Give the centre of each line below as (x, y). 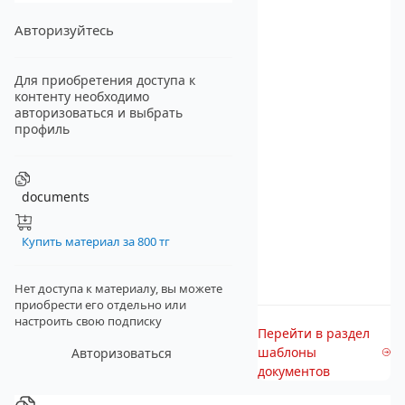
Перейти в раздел (313, 333)
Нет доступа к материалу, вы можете (118, 288)
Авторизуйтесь (64, 30)
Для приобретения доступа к (105, 80)
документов (293, 371)
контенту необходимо (82, 96)
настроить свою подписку (88, 321)
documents (56, 197)
